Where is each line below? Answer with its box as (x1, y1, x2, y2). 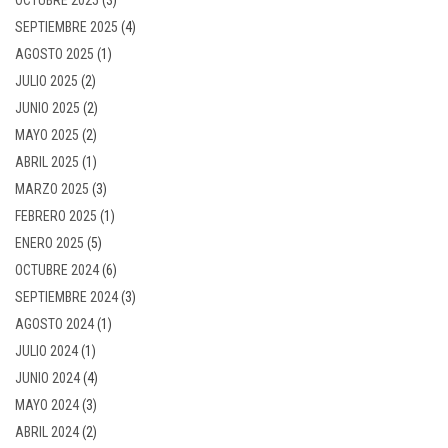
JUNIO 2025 (15, 99, 80, 116)
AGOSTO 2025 (15, 45, 94, 62)
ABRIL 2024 (15, 423, 79, 440)
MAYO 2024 (15, 396, 79, 413)
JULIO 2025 (15, 72, 78, 89)
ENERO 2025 (15, 234, 84, 251)
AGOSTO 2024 (15, 315, 94, 332)
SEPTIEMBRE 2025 (15, 18, 118, 35)
